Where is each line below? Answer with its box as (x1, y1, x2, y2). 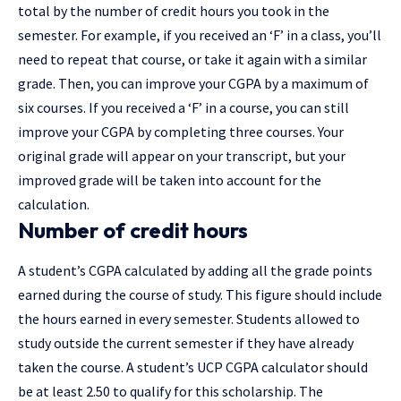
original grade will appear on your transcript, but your (18, 147, 346, 166)
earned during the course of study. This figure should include (18, 286, 382, 304)
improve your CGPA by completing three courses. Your (18, 123, 344, 141)
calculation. (18, 195, 90, 214)
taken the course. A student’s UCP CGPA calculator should (18, 358, 368, 377)
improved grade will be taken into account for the (18, 171, 321, 190)
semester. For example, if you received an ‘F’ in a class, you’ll (18, 26, 381, 45)
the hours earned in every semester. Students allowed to (18, 310, 360, 328)
